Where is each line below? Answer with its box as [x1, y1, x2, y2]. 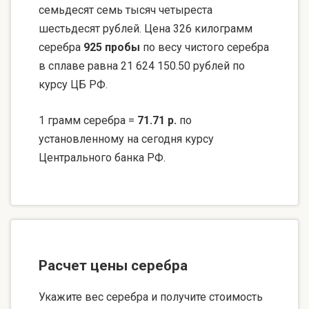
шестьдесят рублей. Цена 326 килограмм [39, 22, 252, 36]
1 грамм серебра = [39, 114, 137, 128]
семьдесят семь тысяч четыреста [39, 3, 212, 17]
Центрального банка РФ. [39, 151, 166, 165]
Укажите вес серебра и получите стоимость [39, 290, 263, 303]
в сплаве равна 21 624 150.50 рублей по [39, 59, 245, 73]
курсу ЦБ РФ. [39, 78, 108, 92]
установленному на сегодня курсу [39, 132, 214, 146]
